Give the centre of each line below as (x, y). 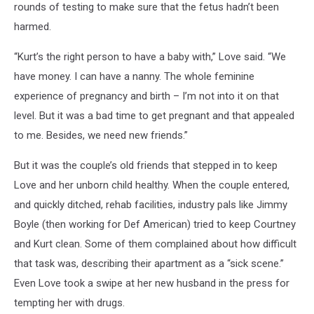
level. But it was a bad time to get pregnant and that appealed (154, 115)
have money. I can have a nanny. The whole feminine (134, 76)
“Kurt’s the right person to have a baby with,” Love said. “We (150, 56)
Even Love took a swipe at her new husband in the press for (152, 283)
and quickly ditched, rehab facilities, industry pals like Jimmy (151, 204)
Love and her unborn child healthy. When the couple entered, (152, 185)
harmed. (33, 26)
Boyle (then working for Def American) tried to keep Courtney (155, 224)
